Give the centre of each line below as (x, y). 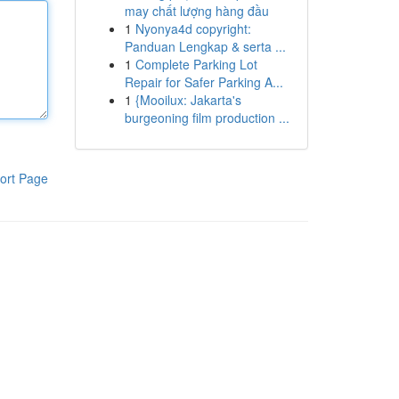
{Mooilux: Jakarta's (188, 100)
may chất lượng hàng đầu (196, 11)
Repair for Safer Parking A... (204, 82)
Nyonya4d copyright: (193, 28)
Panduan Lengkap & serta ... (205, 46)
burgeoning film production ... (207, 118)
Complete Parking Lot (196, 64)
